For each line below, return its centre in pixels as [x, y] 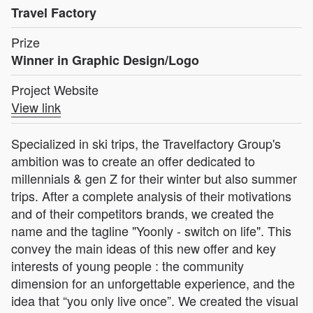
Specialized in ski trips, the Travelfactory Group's [146, 144]
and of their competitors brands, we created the [143, 213]
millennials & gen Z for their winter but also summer [154, 179]
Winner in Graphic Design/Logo [105, 60]
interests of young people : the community [128, 266]
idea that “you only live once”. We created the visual [155, 301]
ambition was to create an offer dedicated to [133, 161]
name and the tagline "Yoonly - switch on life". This [151, 231]
